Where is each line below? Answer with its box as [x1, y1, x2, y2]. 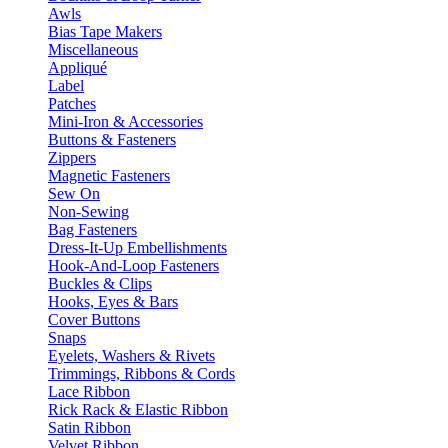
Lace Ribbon [48, 383, 130, 400]
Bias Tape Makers [48, 23, 162, 40]
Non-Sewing [48, 203, 129, 220]
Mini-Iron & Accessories [48, 113, 203, 130]
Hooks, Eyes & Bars [48, 293, 178, 310]
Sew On [48, 185, 100, 202]
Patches [48, 95, 96, 112]
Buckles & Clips [48, 275, 152, 292]
